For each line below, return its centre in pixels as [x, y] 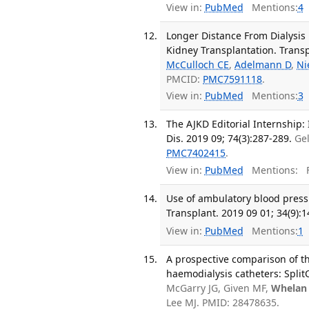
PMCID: [185, 79]
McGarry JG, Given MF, [219, 288]
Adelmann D [263, 64]
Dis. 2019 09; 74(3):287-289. [229, 138]
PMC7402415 [196, 152]
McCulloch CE [198, 64]
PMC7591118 [233, 79]
